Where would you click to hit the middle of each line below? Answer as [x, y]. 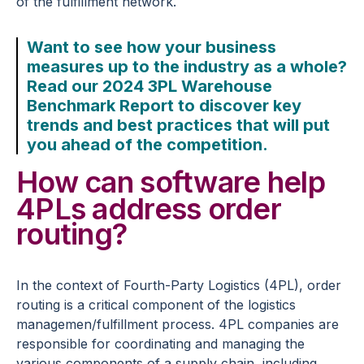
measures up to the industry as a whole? [187, 66]
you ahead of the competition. [148, 144]
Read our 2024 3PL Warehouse [150, 86]
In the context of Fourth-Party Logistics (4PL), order [179, 285]
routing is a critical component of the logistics [156, 304]
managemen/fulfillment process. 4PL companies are [178, 324]
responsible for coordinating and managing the [160, 343]
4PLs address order [149, 208]
